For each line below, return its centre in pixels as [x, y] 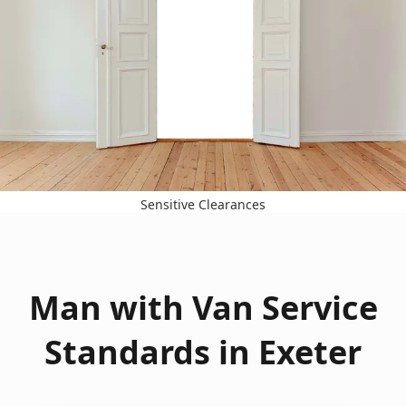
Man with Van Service [203, 307]
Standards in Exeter [203, 352]
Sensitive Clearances [203, 204]
